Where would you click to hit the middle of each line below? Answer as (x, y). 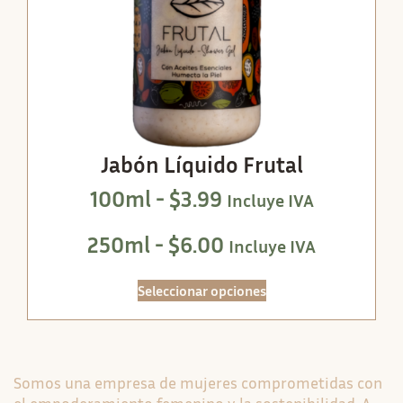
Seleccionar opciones (201, 290)
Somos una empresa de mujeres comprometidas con (198, 383)
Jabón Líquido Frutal (201, 164)
